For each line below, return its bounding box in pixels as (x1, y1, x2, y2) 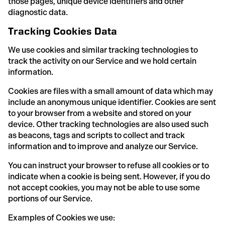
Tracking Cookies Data (8, 25, 117, 37)
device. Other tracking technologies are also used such (8, 119, 208, 129)
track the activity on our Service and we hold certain (8, 56, 196, 66)
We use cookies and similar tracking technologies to (8, 45, 198, 55)
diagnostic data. (8, 7, 68, 17)
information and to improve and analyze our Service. (8, 141, 198, 151)
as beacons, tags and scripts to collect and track (8, 130, 185, 140)
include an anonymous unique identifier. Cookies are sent (8, 97, 216, 107)
